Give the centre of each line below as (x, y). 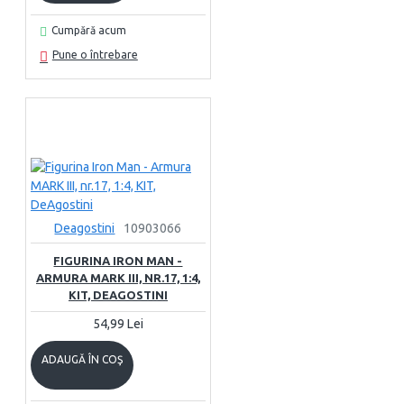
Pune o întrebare (95, 55)
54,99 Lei (118, 324)
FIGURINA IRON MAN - (118, 261)
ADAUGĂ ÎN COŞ (82, 359)
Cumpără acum (88, 30)
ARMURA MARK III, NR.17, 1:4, (118, 278)
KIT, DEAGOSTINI (118, 295)
